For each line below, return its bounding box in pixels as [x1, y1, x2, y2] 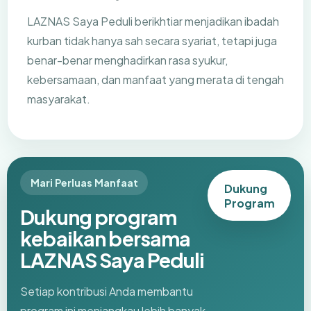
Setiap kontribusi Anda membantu [20, 284, 194, 299]
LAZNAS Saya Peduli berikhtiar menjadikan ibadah [27, 14, 279, 29]
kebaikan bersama [20, 226, 191, 251]
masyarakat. [27, 92, 90, 107]
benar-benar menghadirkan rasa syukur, [27, 53, 228, 68]
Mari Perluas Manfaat [30, 176, 138, 190]
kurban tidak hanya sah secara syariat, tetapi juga [27, 33, 277, 49]
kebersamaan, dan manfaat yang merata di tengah [27, 72, 284, 87]
